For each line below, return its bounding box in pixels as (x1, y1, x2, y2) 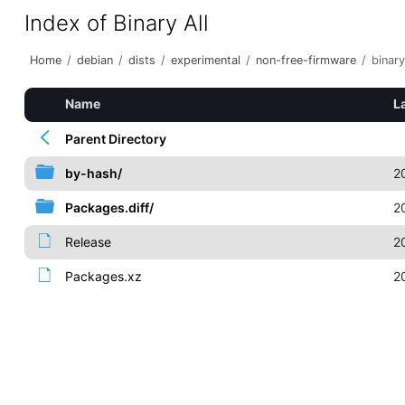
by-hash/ (64, 165, 122, 181)
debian (76, 53, 113, 67)
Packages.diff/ (64, 200, 154, 215)
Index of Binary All (24, 10, 209, 36)
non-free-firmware (255, 53, 356, 67)
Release (64, 234, 111, 250)
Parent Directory (64, 131, 166, 146)
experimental (170, 53, 240, 67)
